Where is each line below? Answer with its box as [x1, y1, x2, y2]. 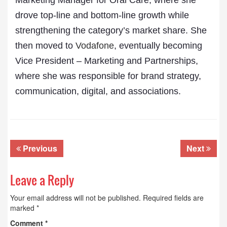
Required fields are [143, 193, 204, 203]
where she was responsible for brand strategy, [15, 71, 201, 81]
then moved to [15, 41, 75, 51]
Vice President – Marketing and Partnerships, [15, 56, 198, 66]
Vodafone [75, 41, 114, 51]
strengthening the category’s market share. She [15, 25, 207, 35]
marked [10, 203, 36, 213]
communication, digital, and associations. [15, 86, 181, 96]
